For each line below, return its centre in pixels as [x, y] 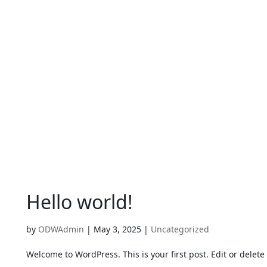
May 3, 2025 [117, 229]
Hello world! [80, 202]
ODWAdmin [61, 229]
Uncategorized [180, 229]
